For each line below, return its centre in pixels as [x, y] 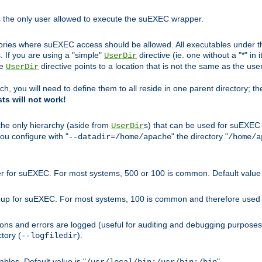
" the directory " [200, 137]
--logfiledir [49, 236]
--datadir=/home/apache [120, 137]
